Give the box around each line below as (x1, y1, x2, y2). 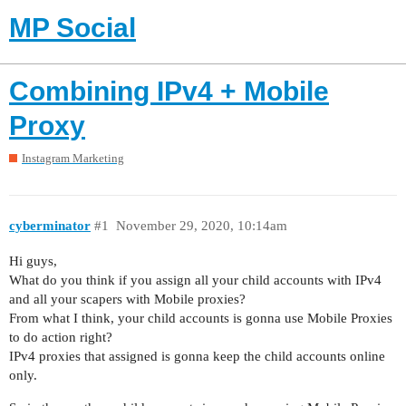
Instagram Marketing (22, 151, 124, 166)
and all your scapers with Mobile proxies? (9, 292, 246, 307)
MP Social (9, 13, 136, 43)
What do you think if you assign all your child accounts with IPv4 (9, 273, 382, 288)
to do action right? (9, 330, 112, 345)
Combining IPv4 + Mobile (9, 75, 329, 106)
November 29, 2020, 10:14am (115, 217, 287, 233)
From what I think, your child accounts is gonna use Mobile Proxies (9, 311, 392, 326)
